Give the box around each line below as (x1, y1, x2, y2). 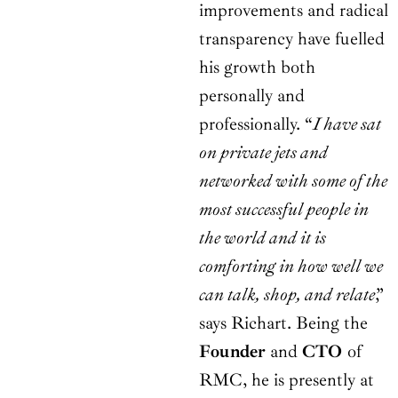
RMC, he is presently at (199, 369, 374, 392)
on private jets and (199, 141, 328, 164)
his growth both (199, 56, 315, 79)
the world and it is (199, 227, 326, 250)
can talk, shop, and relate (199, 283, 375, 306)
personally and (199, 84, 305, 107)
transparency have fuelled (199, 28, 385, 51)
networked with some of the (199, 170, 387, 193)
